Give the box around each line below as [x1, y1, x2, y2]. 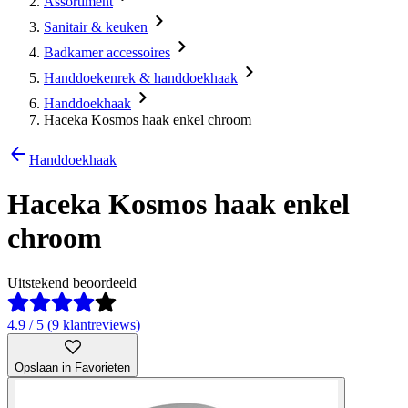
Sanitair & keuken [44, 19, 148, 35]
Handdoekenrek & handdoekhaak [44, 70, 238, 86]
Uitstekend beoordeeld [7, 274, 137, 291]
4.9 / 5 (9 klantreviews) [7, 316, 140, 332]
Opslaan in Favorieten [15, 360, 130, 374]
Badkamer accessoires [44, 45, 170, 60]
